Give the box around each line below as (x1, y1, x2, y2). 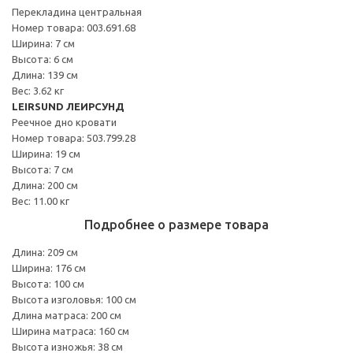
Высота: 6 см (12, 53, 73, 65)
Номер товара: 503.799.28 (12, 132, 136, 143)
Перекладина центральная (12, 6, 142, 17)
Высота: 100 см (12, 277, 84, 289)
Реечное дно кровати (12, 116, 117, 128)
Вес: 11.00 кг (12, 195, 69, 206)
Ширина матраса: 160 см (12, 325, 129, 336)
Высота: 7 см (12, 163, 73, 175)
